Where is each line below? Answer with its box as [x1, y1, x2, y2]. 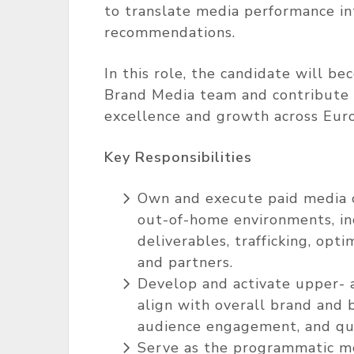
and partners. [137, 253, 233, 272]
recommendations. [104, 23, 235, 42]
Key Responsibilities [104, 148, 252, 167]
